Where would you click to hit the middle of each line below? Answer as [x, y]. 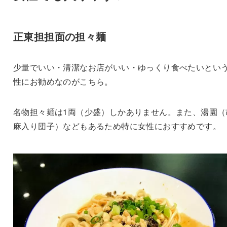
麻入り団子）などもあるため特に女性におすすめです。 [117, 126]
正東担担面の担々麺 [60, 36]
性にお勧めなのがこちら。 [63, 81]
